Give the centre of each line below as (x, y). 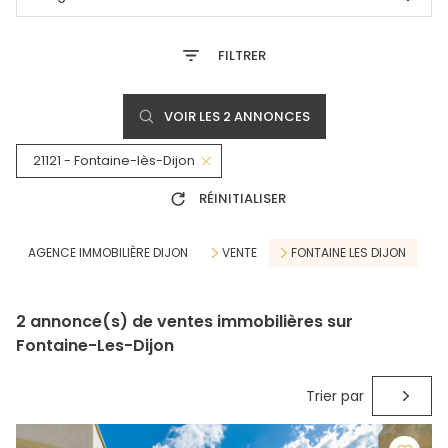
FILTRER (241, 55)
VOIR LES (193, 116)
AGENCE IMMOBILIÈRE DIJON (108, 252)
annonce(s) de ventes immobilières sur (189, 321)
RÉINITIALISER (242, 198)
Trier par (335, 395)
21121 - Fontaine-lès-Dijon (114, 160)
